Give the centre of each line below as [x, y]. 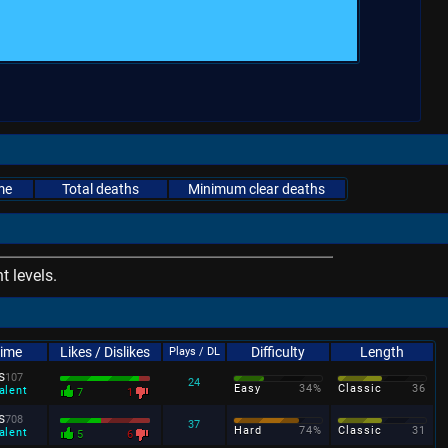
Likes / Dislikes [105, 352]
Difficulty [278, 352]
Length [382, 352]
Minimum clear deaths [256, 189]
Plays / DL [194, 351]
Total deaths [100, 189]
